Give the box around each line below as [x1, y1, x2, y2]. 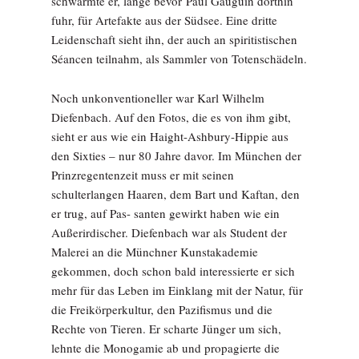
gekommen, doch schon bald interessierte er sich [51, 262, 295, 279]
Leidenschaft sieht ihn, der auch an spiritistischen [51, 30, 297, 47]
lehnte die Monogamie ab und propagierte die [51, 339, 280, 356]
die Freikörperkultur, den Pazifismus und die [51, 301, 272, 317]
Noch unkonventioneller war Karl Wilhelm [51, 89, 264, 106]
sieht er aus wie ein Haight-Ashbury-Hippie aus [51, 127, 288, 144]
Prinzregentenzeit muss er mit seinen [51, 166, 234, 183]
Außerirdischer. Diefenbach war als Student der [51, 224, 287, 240]
